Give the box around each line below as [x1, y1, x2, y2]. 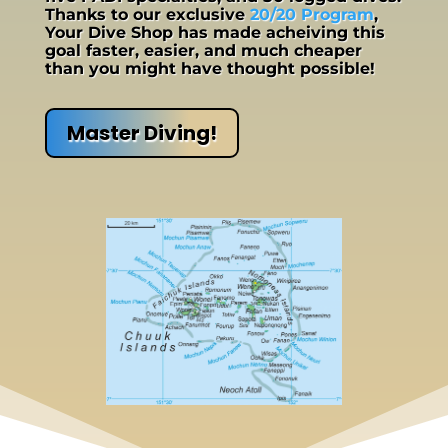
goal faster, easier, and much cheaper [44, 41, 362, 61]
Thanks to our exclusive [44, 5, 250, 25]
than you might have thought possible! [44, 59, 375, 79]
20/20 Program [249, 5, 374, 25]
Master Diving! [66, 119, 217, 148]
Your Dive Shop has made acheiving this [44, 23, 385, 43]
